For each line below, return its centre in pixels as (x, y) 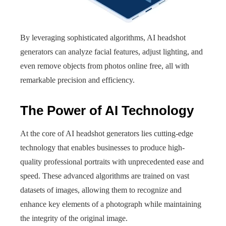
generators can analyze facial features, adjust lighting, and (111, 52)
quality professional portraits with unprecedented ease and (112, 162)
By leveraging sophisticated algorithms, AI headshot (103, 38)
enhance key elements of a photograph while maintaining (111, 204)
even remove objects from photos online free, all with (105, 66)
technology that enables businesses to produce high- (102, 148)
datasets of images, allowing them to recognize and (101, 190)
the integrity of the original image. (74, 218)
